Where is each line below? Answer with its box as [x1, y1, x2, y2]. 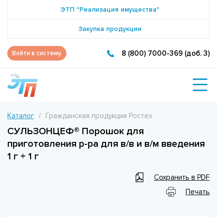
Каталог [7, 111, 34, 120]
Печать [186, 187, 210, 196]
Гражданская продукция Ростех [46, 111, 152, 120]
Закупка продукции [78, 25, 141, 33]
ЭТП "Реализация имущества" [60, 5, 159, 14]
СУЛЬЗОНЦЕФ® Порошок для [7, 125, 144, 137]
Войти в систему [12, 49, 62, 57]
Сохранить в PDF [154, 172, 210, 182]
